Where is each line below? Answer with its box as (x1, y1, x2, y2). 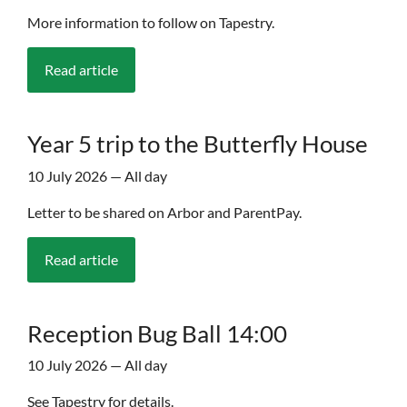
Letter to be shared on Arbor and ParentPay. (27, 203, 302, 221)
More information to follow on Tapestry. (27, 14, 274, 32)
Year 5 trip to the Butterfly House (27, 129, 368, 159)
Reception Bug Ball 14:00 (27, 318, 287, 348)
